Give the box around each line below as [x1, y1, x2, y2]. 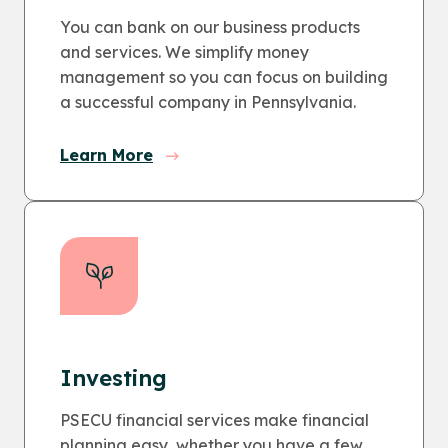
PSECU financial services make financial [60, 410, 369, 430]
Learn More [60, 145, 153, 165]
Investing [60, 364, 167, 392]
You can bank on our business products [60, 17, 360, 37]
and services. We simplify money [60, 42, 309, 62]
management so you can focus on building [60, 67, 388, 87]
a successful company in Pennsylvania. [60, 92, 356, 112]
